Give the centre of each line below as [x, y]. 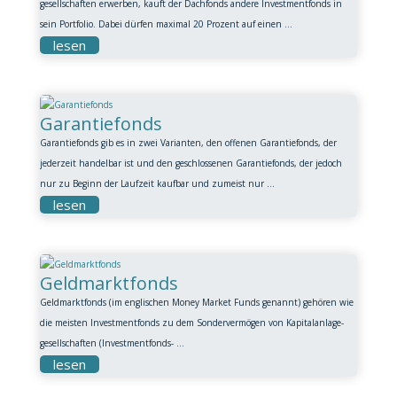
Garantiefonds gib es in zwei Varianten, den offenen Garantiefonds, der [188, 143]
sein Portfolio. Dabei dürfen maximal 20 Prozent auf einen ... [166, 24]
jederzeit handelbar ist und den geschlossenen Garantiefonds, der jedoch [191, 163]
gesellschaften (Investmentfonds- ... [112, 343]
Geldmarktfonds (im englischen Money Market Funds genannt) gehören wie [196, 302]
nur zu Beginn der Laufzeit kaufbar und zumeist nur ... [157, 183]
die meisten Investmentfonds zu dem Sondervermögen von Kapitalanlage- [191, 323]
